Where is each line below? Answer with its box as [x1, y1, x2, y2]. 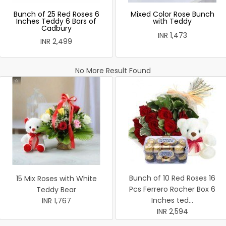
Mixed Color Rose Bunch [130, 9, 214, 19]
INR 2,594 [156, 206, 188, 216]
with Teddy [153, 16, 192, 26]
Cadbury [41, 23, 72, 33]
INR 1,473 [157, 30, 187, 40]
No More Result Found [75, 66, 151, 76]
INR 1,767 [41, 196, 71, 206]
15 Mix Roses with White [16, 174, 97, 184]
